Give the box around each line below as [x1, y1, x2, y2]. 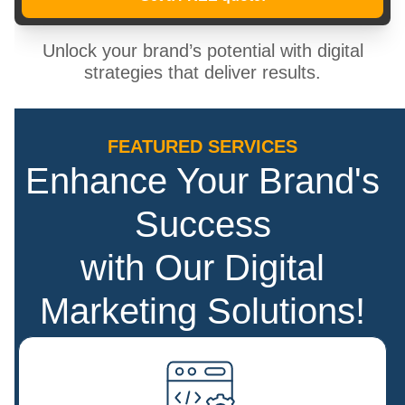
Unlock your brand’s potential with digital [42, 41, 363, 61]
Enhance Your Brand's [25, 161, 380, 201]
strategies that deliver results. [84, 62, 321, 82]
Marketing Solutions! [40, 291, 365, 331]
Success [134, 204, 271, 244]
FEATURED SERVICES [108, 137, 297, 156]
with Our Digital [80, 248, 325, 287]
